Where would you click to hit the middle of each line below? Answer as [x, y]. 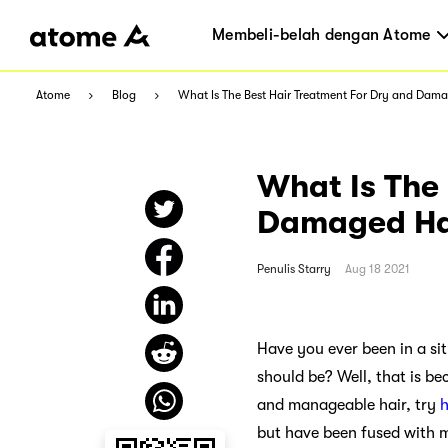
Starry [314, 268]
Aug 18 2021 [377, 268]
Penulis [276, 268]
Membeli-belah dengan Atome [321, 35]
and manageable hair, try [348, 404]
